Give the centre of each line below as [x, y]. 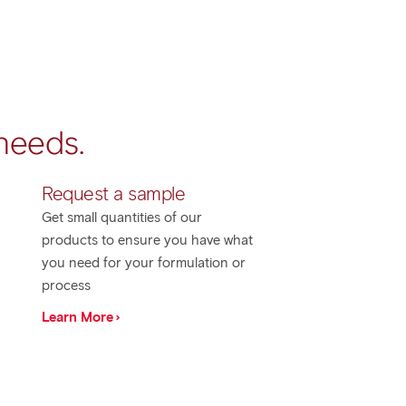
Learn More [77, 317]
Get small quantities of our [122, 217]
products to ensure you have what [147, 240]
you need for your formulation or [144, 263]
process [66, 285]
